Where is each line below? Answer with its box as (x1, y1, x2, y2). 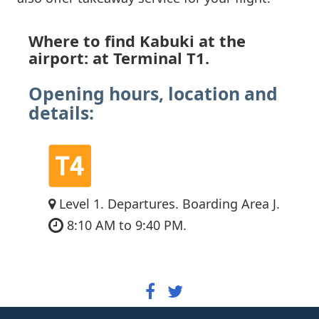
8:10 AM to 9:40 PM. (63, 216, 187, 234)
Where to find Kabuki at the (28, 30, 246, 51)
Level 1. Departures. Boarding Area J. (56, 194, 280, 212)
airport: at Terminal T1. (28, 47, 209, 68)
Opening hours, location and (28, 82, 278, 106)
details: (28, 101, 94, 125)
